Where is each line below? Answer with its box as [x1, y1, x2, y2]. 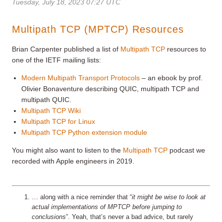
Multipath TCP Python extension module [21, 128, 148, 136]
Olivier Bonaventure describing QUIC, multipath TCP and [21, 84, 200, 93]
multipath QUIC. [21, 95, 72, 104]
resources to [165, 45, 206, 53]
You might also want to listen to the [12, 146, 123, 154]
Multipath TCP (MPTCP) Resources [12, 23, 184, 35]
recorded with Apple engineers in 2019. [12, 157, 134, 165]
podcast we [167, 146, 205, 154]
